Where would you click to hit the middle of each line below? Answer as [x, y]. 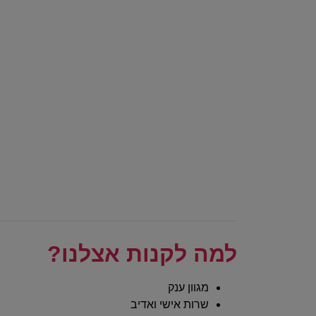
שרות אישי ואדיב [170, 304]
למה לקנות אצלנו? [142, 254]
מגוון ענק [188, 287]
